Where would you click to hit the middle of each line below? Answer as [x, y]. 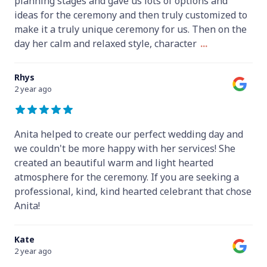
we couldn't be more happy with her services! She [125, 148]
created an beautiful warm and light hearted [114, 162]
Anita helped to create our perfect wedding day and [129, 134]
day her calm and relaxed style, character [105, 43]
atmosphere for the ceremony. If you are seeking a [127, 177]
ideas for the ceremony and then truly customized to [131, 15]
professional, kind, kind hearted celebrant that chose [133, 191]
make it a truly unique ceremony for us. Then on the [131, 29]
